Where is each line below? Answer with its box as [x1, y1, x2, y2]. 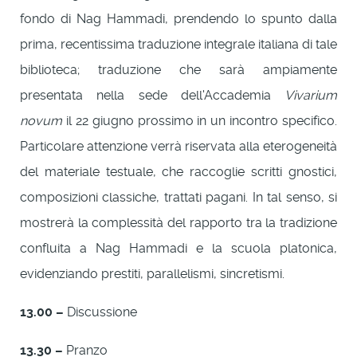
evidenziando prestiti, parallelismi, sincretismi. [20, 265, 284, 281]
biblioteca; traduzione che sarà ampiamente [20, 61, 337, 77]
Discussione [64, 304, 137, 320]
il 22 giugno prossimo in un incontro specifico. [62, 112, 337, 128]
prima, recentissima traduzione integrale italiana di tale [20, 36, 337, 52]
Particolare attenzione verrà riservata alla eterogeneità [20, 138, 337, 154]
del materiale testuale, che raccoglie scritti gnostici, [20, 163, 337, 179]
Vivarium [284, 87, 337, 103]
